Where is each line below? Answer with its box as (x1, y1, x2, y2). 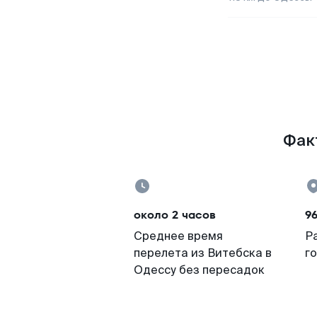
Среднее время (134, 229, 223, 243)
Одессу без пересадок (134, 263, 265, 277)
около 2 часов (134, 207, 216, 223)
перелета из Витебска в (134, 246, 272, 260)
